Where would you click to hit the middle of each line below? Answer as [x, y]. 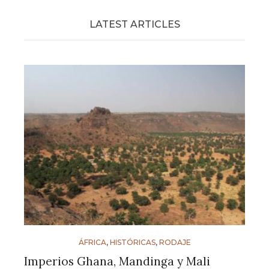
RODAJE [175, 243]
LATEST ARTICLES [134, 24]
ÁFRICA [92, 243]
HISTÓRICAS [132, 243]
